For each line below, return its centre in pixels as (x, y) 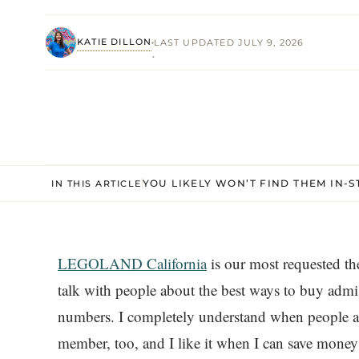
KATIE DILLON (115, 41)
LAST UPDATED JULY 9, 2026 (229, 42)
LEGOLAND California (132, 263)
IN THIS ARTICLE (97, 183)
